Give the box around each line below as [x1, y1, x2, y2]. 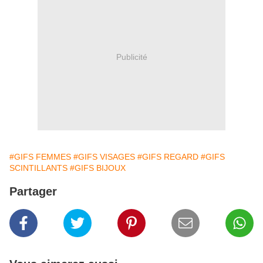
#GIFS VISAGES [73, 152, 135, 162]
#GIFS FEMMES [9, 152, 71, 162]
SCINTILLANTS [9, 163, 68, 173]
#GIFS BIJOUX [70, 163, 126, 173]
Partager [9, 185, 57, 198]
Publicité [116, 52, 147, 62]
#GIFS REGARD [137, 152, 198, 162]
